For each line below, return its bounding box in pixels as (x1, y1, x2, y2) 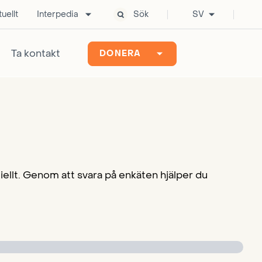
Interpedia (37, 9, 78, 20)
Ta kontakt (11, 47, 60, 60)
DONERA (99, 48, 142, 59)
